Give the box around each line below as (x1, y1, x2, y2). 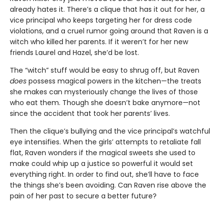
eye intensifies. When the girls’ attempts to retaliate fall (10, 137, 201, 147)
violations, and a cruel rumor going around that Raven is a (10, 26, 208, 36)
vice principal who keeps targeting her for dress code (10, 15, 192, 25)
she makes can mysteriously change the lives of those (10, 86, 198, 97)
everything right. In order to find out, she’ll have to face (10, 169, 199, 179)
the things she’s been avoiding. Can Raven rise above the (10, 180, 206, 190)
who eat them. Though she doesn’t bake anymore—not (10, 97, 200, 108)
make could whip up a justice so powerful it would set (10, 158, 193, 168)
